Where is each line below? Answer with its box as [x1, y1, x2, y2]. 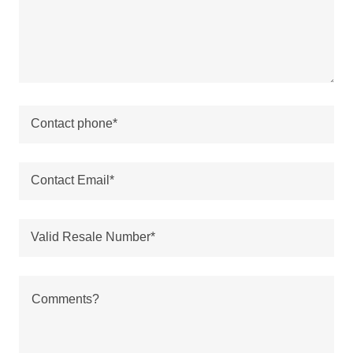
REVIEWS [38, 17, 147, 39]
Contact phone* [31, 117, 117, 131]
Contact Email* [31, 173, 114, 188]
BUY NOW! [38, 65, 158, 87]
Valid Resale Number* [31, 230, 155, 244]
